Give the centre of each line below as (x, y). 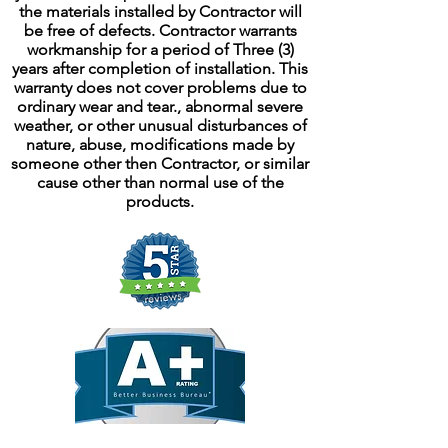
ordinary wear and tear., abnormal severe (160, 106)
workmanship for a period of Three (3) (160, 49)
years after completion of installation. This (160, 68)
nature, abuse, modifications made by (160, 144)
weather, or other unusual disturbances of (160, 125)
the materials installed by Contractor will (160, 11)
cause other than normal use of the (160, 182)
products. (160, 201)
